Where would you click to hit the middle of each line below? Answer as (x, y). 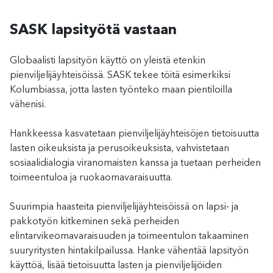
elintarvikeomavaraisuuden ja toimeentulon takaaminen (129, 236)
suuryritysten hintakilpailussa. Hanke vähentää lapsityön (129, 251)
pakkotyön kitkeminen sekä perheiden (94, 222)
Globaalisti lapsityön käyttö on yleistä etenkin (108, 61)
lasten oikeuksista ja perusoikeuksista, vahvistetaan (119, 148)
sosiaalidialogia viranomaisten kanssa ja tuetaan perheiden (135, 163)
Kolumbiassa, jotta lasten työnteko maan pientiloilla (121, 90)
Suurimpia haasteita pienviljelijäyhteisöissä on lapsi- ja (124, 207)
